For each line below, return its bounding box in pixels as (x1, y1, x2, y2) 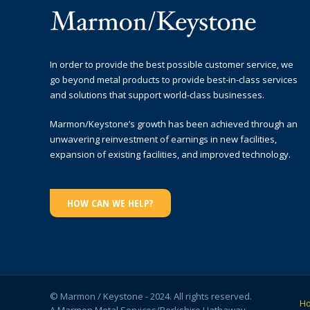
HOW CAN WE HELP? (67, 196, 154, 210)
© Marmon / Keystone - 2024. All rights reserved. (50, 290, 252, 302)
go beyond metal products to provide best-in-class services (50, 73, 298, 86)
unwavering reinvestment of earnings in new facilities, (50, 133, 277, 146)
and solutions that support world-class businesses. (50, 89, 264, 102)
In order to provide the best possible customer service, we (50, 58, 293, 71)
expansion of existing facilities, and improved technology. (50, 148, 291, 161)
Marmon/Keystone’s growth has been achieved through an (50, 118, 298, 131)
